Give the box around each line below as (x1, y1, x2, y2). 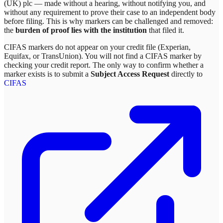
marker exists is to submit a (4, 70, 91, 79)
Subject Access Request (91, 70, 169, 79)
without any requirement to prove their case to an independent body (4, 8, 216, 17)
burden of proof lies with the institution (15, 26, 147, 35)
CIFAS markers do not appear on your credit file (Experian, (4, 43, 191, 52)
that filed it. (147, 26, 184, 35)
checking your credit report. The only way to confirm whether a (4, 61, 204, 70)
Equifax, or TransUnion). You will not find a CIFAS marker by (4, 52, 202, 61)
